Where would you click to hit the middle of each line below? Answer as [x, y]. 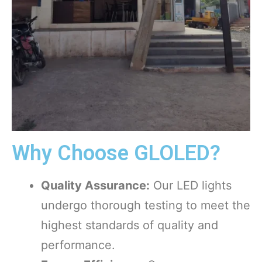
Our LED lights [191, 186]
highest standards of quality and [130, 225]
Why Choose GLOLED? [116, 154]
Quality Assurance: [95, 186]
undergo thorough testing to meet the [146, 206]
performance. [78, 245]
